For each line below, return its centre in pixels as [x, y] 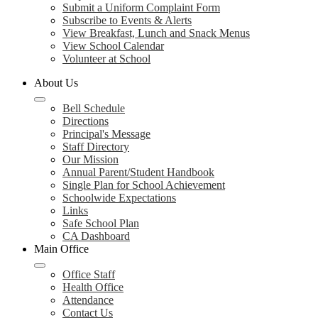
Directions [86, 121]
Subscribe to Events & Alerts [127, 20]
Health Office [93, 287]
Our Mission [91, 159]
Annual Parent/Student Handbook [138, 172]
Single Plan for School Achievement [144, 185]
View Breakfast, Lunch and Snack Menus [156, 33]
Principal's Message [106, 134]
